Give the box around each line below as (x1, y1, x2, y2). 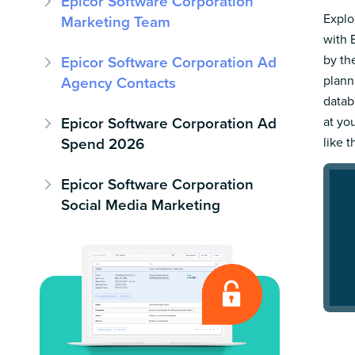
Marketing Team (61, 10, 170, 34)
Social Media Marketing (61, 193, 220, 217)
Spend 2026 (61, 132, 144, 156)
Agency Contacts (61, 71, 176, 95)
